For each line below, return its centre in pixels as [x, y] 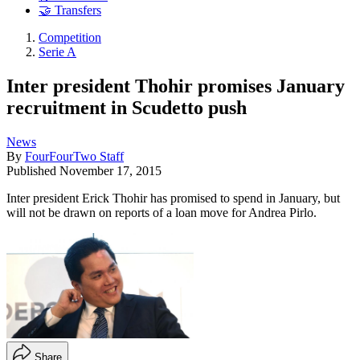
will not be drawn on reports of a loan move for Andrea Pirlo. [162, 212]
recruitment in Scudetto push [127, 107]
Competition [70, 38]
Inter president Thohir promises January [176, 86]
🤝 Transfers [70, 10]
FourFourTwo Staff [74, 156]
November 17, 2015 [110, 170]
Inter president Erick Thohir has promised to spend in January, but [173, 198]
